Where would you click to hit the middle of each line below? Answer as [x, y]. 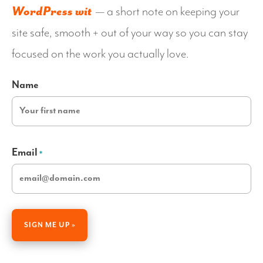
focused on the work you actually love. [100, 54]
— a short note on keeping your [166, 12]
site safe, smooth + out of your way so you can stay [130, 33]
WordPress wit [52, 12]
